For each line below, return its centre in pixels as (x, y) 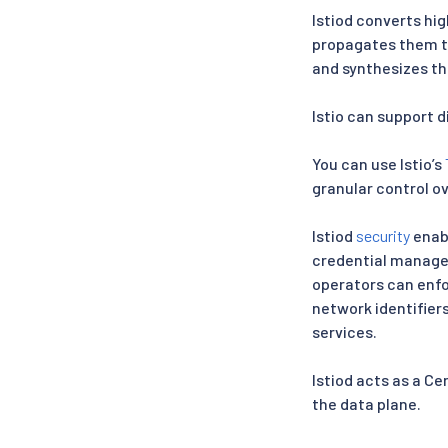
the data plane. (366, 403)
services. (344, 331)
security (383, 235)
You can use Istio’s (378, 163)
